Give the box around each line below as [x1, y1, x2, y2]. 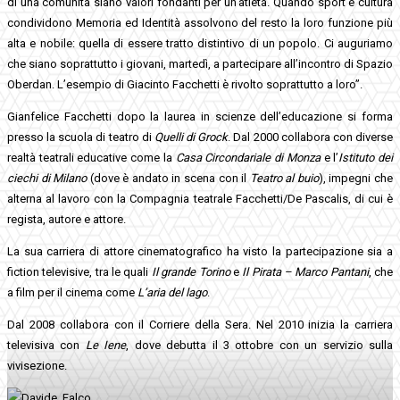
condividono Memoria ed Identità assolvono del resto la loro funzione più [7, 15, 393, 29]
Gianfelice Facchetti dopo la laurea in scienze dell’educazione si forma [7, 109, 393, 123]
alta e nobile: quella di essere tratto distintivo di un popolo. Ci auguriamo [7, 36, 393, 50]
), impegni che [318, 171, 394, 185]
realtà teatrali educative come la [7, 150, 176, 164]
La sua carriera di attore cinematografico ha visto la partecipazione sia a [7, 244, 393, 258]
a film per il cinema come [7, 285, 137, 299]
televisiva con [7, 337, 86, 352]
